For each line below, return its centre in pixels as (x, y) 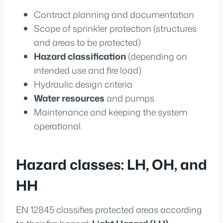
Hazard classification (80, 56)
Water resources (69, 98)
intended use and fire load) (88, 70)
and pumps (129, 98)
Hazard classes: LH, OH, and (111, 164)
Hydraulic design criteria (83, 84)
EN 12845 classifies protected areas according (109, 209)
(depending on (157, 56)
